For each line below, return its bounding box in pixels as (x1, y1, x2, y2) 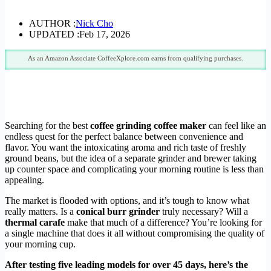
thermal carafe (5, 217, 65, 227)
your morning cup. (5, 238, 76, 249)
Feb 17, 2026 (79, 28, 130, 39)
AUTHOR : (29, 18, 76, 28)
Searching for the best (5, 120, 90, 131)
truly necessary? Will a (160, 206, 248, 217)
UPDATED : (29, 28, 79, 39)
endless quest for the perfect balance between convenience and (5, 131, 243, 142)
